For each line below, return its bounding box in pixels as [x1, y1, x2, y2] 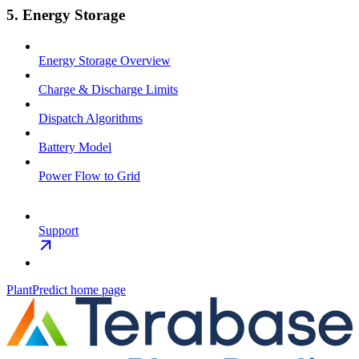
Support [38, 224, 79, 237]
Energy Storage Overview [38, 54, 171, 67]
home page [67, 283, 126, 296]
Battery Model [38, 140, 111, 154]
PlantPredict [6, 283, 67, 296]
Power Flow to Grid [38, 169, 140, 183]
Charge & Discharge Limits [38, 83, 178, 96]
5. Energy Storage [6, 6, 125, 24]
